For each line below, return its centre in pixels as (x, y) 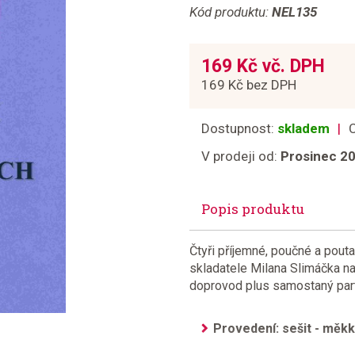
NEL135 (294, 12)
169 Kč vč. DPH (263, 66)
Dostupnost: (239, 128)
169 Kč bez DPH (249, 85)
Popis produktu (253, 209)
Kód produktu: (231, 12)
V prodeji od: (241, 156)
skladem (303, 128)
